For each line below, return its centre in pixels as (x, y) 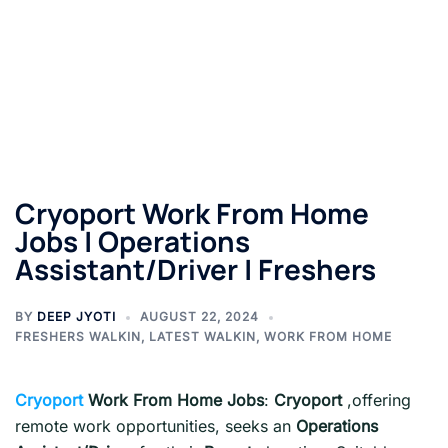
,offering (379, 400)
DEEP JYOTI (76, 316)
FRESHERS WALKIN (78, 336)
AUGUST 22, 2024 (199, 316)
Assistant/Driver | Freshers (195, 269)
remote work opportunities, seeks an (155, 426)
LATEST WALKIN (202, 336)
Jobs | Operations (132, 241)
